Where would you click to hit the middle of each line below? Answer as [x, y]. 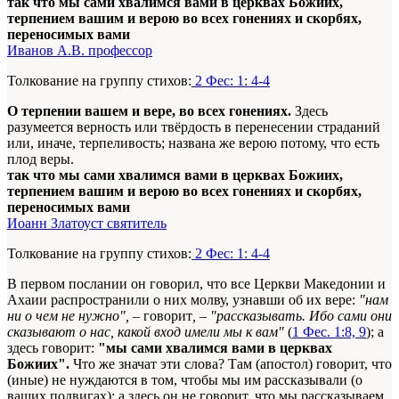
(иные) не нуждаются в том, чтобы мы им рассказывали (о [185, 380]
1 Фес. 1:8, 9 [329, 332]
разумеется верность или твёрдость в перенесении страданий [194, 127]
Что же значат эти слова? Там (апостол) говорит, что [231, 364]
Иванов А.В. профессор [80, 51]
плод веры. [41, 159]
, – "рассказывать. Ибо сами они [292, 316]
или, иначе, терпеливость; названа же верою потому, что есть [193, 143]
